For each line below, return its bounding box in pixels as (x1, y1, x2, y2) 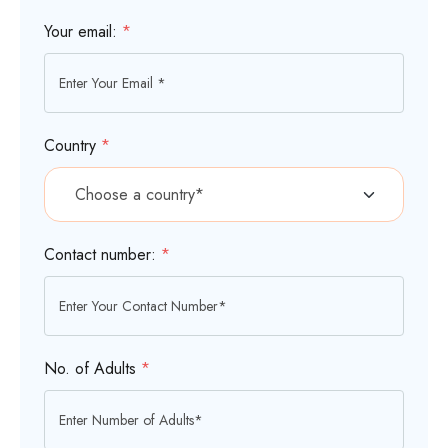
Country (44, 134, 101, 157)
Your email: (44, 20, 122, 43)
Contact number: (44, 243, 161, 266)
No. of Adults (44, 357, 141, 380)
